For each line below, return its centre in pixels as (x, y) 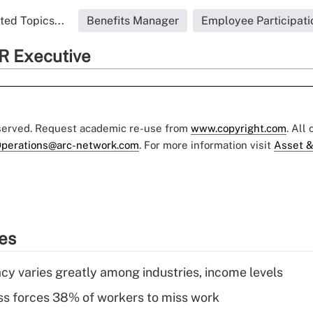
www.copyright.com (239, 129)
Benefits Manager (133, 21)
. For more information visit (206, 145)
